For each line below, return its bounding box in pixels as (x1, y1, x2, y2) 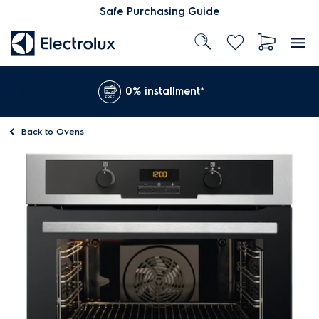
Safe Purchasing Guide (100, 5, 219, 18)
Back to (21, 126, 56, 137)
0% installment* (125, 85, 204, 98)
